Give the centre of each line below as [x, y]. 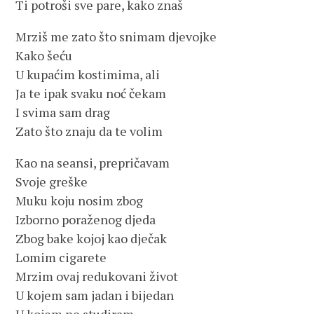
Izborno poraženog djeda [86, 219]
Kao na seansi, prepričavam [93, 163]
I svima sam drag [63, 112]
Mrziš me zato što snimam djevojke [116, 36]
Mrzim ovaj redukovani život [97, 276]
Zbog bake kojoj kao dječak [91, 238]
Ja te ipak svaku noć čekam [91, 93]
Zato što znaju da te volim [89, 131]
